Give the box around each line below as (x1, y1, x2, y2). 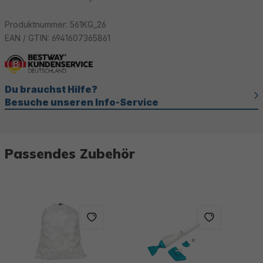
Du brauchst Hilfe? (5, 83, 97, 95)
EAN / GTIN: (5, 33, 52, 43)
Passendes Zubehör (5, 144, 135, 162)
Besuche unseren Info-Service (5, 96, 159, 108)
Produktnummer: (5, 19, 70, 29)
